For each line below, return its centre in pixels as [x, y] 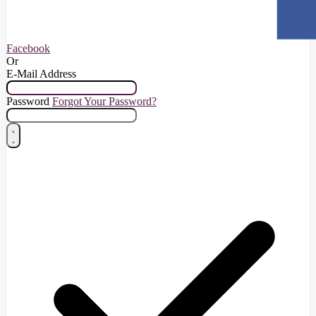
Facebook [28, 48]
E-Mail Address [41, 73]
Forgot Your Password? [104, 101]
